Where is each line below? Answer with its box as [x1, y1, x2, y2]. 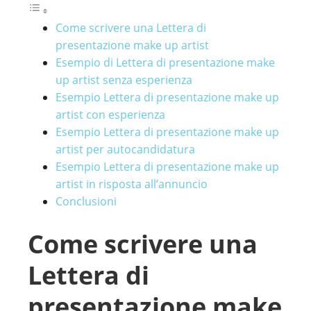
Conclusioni [56, 194, 117, 209]
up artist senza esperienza [56, 72, 192, 87]
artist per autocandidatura [56, 142, 195, 157]
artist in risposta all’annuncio [56, 176, 208, 192]
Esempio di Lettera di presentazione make [56, 55, 275, 70]
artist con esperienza [56, 107, 165, 122]
